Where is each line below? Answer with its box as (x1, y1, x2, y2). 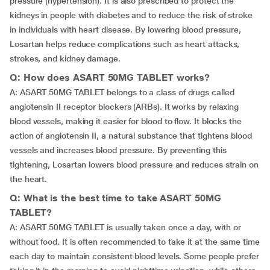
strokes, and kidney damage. (10, 54, 121, 63)
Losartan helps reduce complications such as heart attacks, (10, 39, 240, 49)
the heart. (10, 174, 48, 184)
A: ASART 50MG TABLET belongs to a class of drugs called (10, 87, 234, 97)
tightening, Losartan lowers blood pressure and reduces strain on (10, 160, 259, 169)
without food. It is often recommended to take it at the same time (10, 237, 260, 246)
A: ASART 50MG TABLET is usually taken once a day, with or (10, 222, 241, 232)
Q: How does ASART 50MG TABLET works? (10, 72, 210, 83)
